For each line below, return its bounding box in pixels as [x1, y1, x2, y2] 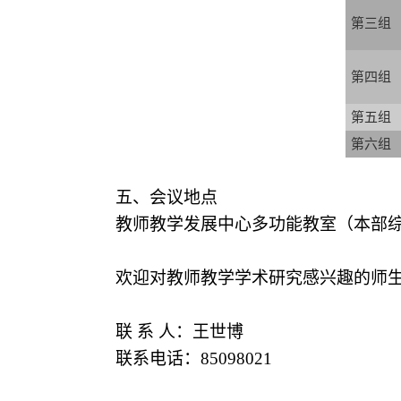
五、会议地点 [115, 188, 218, 207]
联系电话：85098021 [115, 349, 272, 368]
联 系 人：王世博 [115, 322, 243, 341]
